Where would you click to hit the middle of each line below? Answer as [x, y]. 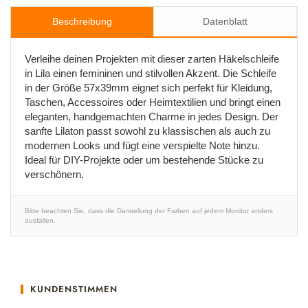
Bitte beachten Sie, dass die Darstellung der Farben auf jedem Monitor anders [149, 211]
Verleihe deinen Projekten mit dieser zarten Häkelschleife [152, 59]
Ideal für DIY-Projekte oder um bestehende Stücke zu [144, 160]
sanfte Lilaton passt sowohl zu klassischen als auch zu [147, 131]
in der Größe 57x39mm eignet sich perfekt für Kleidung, [148, 88]
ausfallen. [40, 220]
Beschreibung [82, 21]
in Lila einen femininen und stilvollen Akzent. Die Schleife [151, 73]
